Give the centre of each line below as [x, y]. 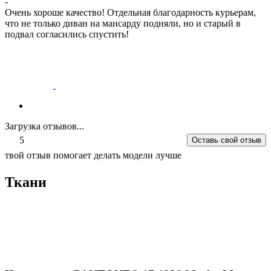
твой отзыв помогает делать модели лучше [93, 155]
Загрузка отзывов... [44, 126]
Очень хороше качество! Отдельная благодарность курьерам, [130, 12]
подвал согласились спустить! [67, 34]
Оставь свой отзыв [227, 140]
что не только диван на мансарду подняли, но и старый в [123, 23]
